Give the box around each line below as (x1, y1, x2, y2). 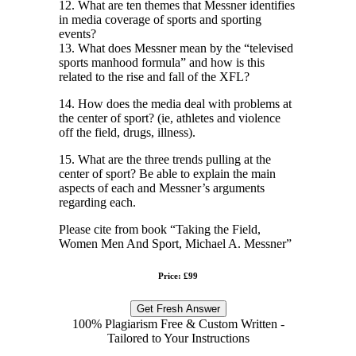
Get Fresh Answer (136, 302, 220, 315)
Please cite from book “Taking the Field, (59, 222, 261, 236)
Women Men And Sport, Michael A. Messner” (59, 236, 292, 250)
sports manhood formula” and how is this (59, 55, 265, 69)
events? (59, 26, 96, 41)
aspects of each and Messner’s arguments (59, 180, 265, 195)
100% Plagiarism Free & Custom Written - (72, 316, 284, 331)
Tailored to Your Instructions (106, 331, 250, 345)
